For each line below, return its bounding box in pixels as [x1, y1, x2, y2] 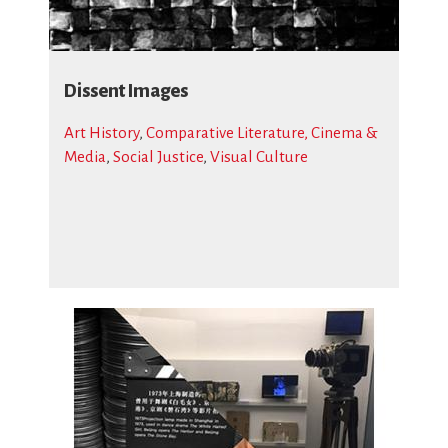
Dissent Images [64, 81, 188, 101]
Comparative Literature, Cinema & [146, 124, 378, 141]
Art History [64, 124, 139, 141]
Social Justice [113, 148, 203, 165]
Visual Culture [210, 148, 308, 165]
